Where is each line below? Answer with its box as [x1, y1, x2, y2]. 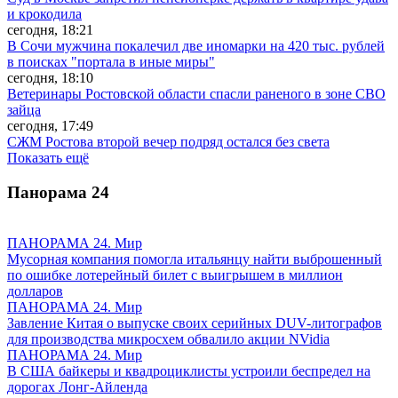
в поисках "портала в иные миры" [7, 54, 215, 70]
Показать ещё [7, 150, 89, 166]
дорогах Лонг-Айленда [7, 378, 147, 394]
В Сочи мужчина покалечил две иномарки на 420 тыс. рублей [7, 38, 385, 54]
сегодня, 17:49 [7, 118, 93, 134]
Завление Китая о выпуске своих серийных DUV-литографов [7, 314, 382, 330]
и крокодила [7, 6, 82, 22]
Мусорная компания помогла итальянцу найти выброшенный [7, 251, 382, 267]
